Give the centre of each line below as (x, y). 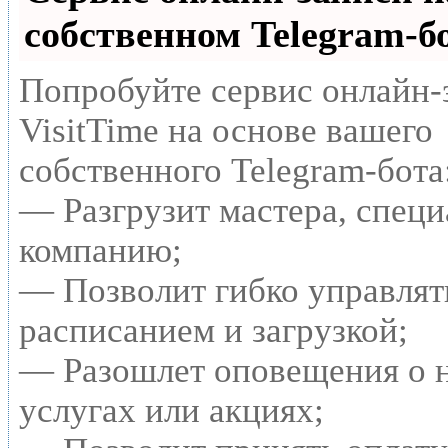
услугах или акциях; (171, 411)
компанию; (100, 251)
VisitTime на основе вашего (226, 131)
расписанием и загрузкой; (213, 331)
